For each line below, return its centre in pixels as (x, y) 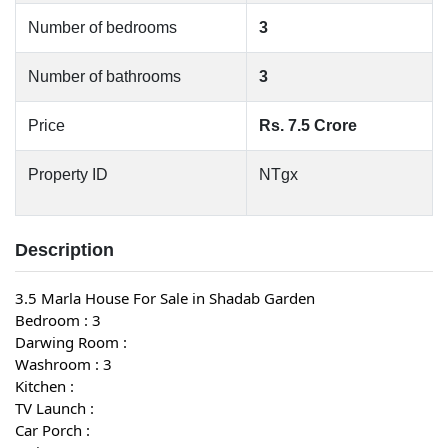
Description (64, 250)
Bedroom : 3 (58, 320)
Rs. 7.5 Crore (308, 125)
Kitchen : (44, 386)
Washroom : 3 (63, 364)
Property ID (68, 174)
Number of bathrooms (104, 76)
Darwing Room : (71, 342)
